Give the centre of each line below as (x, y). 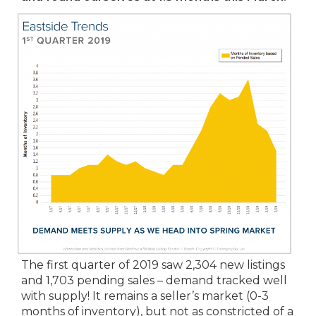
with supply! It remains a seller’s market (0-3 (145, 296)
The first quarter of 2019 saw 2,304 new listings (153, 265)
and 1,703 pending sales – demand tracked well (154, 281)
